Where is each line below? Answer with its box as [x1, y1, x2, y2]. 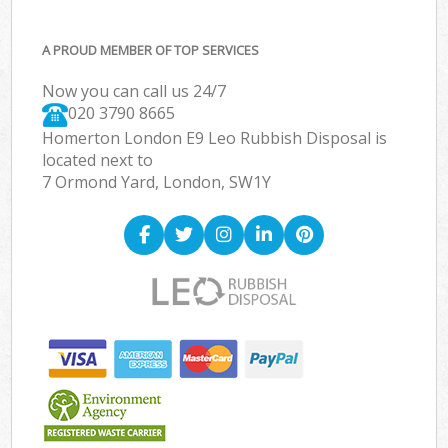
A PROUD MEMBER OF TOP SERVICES [42, 41, 260, 60]
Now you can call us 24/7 [42, 80, 227, 103]
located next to [42, 149, 154, 172]
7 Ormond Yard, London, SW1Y [42, 171, 272, 194]
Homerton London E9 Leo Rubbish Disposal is [42, 127, 388, 150]
